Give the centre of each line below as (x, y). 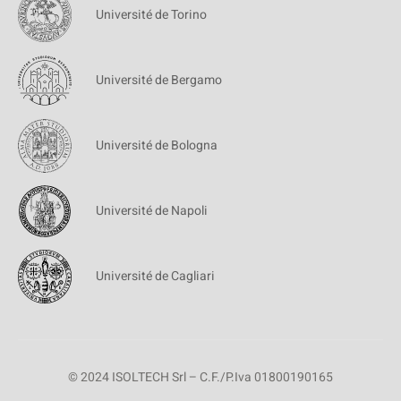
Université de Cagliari (155, 277)
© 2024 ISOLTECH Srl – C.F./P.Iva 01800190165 (200, 377)
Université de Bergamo (159, 81)
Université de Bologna (157, 146)
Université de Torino (151, 15)
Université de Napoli (152, 211)
